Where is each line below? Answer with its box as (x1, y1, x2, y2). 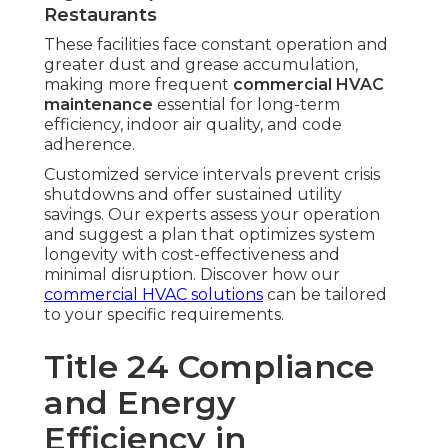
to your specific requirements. (44, 305, 284, 325)
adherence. (44, 135, 135, 155)
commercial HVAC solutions (44, 285, 263, 305)
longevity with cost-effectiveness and (44, 245, 340, 265)
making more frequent (44, 75, 233, 95)
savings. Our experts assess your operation (44, 205, 380, 225)
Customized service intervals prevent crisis (44, 165, 380, 185)
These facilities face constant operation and (44, 35, 388, 55)
